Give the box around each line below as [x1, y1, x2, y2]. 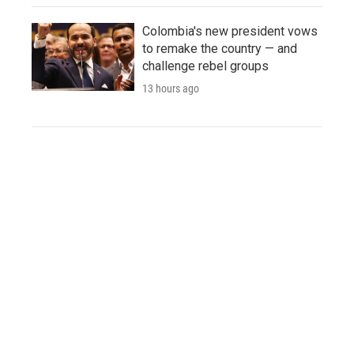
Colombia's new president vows [142, 24, 318, 40]
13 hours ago [142, 82, 199, 96]
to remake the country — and [142, 41, 297, 57]
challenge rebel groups [142, 58, 269, 74]
